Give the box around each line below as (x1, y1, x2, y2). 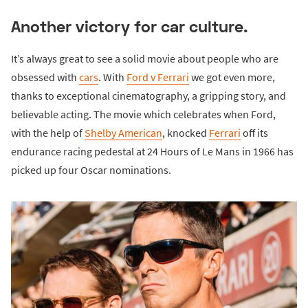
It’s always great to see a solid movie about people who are (11, 51, 278, 65)
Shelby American (85, 125, 162, 140)
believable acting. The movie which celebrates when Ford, (11, 107, 276, 121)
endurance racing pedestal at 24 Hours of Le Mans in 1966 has (11, 144, 294, 158)
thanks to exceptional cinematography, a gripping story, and (11, 88, 286, 102)
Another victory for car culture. (11, 16, 248, 36)
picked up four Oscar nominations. (11, 162, 171, 177)
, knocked (162, 125, 209, 140)
